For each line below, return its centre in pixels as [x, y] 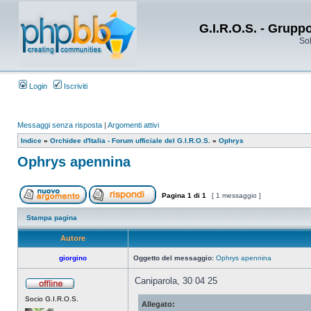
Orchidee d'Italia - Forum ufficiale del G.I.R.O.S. [130, 141]
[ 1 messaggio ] [236, 195]
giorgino [73, 258]
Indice [31, 141]
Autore [73, 238]
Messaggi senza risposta [60, 125]
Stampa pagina [52, 218]
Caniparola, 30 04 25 [176, 281]
